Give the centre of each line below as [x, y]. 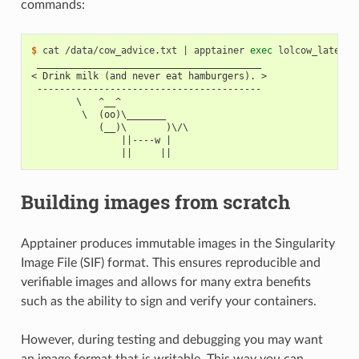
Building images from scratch [155, 202]
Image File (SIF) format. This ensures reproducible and [170, 263]
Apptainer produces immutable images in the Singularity [177, 244]
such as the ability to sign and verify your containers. [168, 302]
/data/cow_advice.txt [121, 51]
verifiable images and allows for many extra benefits [165, 282]
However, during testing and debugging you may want [171, 340]
